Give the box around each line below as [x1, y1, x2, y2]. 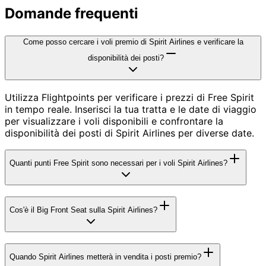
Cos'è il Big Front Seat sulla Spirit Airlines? [9, 205, 157, 214]
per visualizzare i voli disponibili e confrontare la [5, 115, 223, 127]
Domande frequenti [5, 4, 138, 22]
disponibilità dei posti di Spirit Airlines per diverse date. [5, 126, 254, 139]
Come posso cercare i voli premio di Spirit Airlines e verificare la [23, 37, 243, 46]
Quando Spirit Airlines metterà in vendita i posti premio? [9, 252, 201, 261]
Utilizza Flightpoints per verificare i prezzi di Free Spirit [5, 91, 254, 103]
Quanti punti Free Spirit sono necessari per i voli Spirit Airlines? [9, 159, 227, 168]
